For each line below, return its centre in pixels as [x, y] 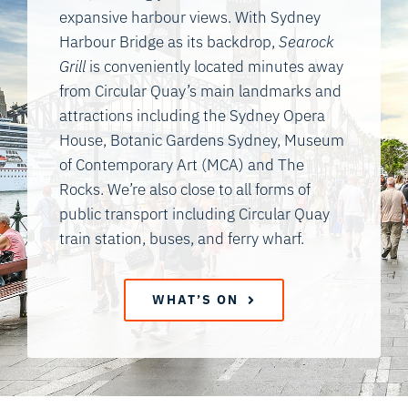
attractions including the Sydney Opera [192, 116]
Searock [306, 42]
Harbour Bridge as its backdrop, [169, 42]
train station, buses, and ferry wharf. [182, 239]
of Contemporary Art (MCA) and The [182, 165]
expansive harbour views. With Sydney [190, 18]
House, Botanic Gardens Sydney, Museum [202, 141]
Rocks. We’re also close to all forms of [185, 190]
